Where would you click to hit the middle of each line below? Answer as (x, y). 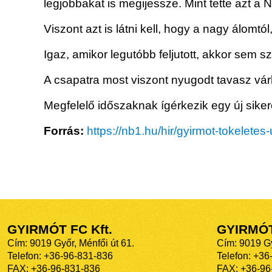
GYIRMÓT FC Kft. (60, 230)
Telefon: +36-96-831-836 (60, 256)
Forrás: (64, 131)
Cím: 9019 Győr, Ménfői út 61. (71, 243)
